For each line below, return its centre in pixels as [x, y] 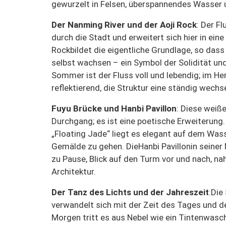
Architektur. [74, 171]
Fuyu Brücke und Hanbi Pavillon [114, 108]
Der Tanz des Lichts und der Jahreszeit [130, 192]
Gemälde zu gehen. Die [95, 146]
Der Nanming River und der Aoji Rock [124, 24]
